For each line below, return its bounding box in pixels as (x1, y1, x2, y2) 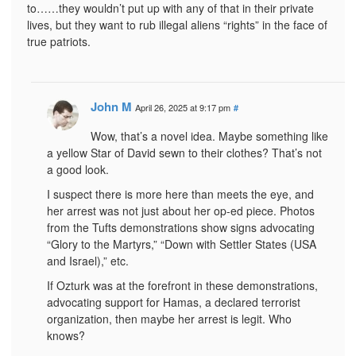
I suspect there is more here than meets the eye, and (47, 185, 314, 202)
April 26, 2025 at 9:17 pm (135, 100, 230, 114)
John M (91, 97, 132, 115)
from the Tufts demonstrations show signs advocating (47, 219, 315, 235)
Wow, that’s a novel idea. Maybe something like (91, 127, 328, 144)
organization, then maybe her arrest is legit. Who (47, 310, 292, 327)
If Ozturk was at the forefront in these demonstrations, (47, 277, 318, 293)
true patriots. (27, 33, 91, 49)
